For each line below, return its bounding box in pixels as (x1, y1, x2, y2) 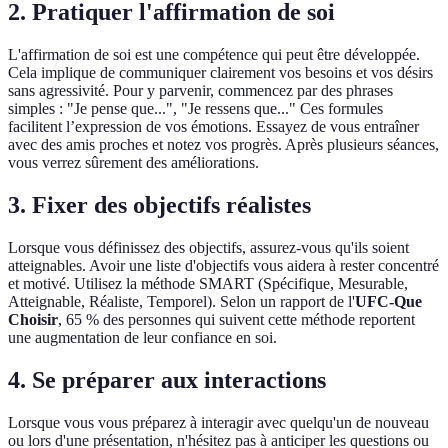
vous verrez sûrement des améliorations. (8, 154, 259, 172)
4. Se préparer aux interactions (8, 366, 326, 393)
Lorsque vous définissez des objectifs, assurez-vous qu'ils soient (8, 238, 409, 256)
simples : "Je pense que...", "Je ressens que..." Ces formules (8, 100, 383, 118)
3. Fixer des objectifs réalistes (8, 191, 311, 218)
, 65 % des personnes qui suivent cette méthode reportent (58, 310, 415, 328)
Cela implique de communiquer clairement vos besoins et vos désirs (8, 64, 433, 82)
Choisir (8, 310, 58, 328)
